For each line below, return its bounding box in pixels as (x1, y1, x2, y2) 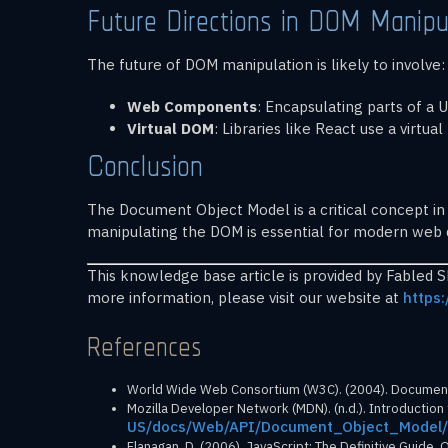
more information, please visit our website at (87, 287, 403, 307)
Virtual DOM (127, 118, 214, 138)
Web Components (127, 96, 257, 116)
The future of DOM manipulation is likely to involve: (87, 54, 445, 74)
